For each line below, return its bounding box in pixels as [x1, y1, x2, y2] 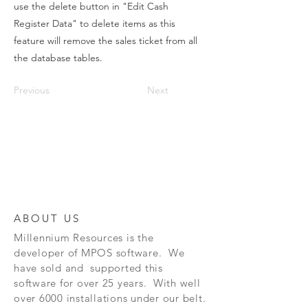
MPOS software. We [78, 246, 185, 259]
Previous [14, 84, 49, 96]
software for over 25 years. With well [14, 276, 201, 289]
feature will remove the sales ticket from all [14, 34, 197, 47]
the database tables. [14, 52, 102, 64]
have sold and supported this [14, 261, 163, 274]
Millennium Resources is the [14, 231, 154, 244]
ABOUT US [14, 212, 80, 225]
